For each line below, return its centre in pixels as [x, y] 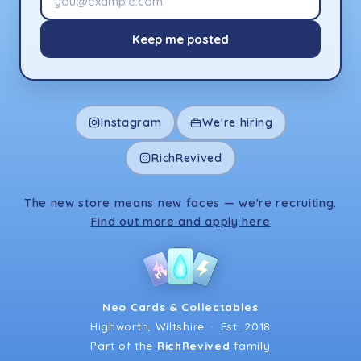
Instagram [131, 122]
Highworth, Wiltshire [147, 326]
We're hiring [238, 122]
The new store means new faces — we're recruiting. [180, 203]
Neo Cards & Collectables [180, 307]
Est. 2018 [245, 326]
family [250, 346]
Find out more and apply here [180, 222]
